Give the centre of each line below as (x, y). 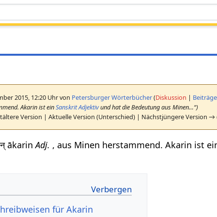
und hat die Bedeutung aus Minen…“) (149, 107)
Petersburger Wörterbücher (112, 97)
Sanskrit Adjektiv (77, 107)
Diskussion (171, 97)
